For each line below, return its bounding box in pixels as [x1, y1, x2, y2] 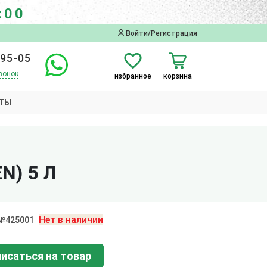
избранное [114, 72, 151, 80]
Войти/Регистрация [124, 29, 197, 38]
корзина [163, 72, 192, 80]
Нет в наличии [38, 213, 103, 225]
